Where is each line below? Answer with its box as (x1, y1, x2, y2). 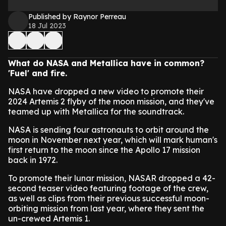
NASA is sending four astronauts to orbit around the (8, 125, 209, 135)
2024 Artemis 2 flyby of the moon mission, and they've (8, 96, 214, 106)
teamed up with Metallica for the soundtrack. (8, 106, 184, 117)
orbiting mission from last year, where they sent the (8, 203, 204, 213)
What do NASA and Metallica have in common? (8, 58, 204, 68)
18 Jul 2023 (28, 21, 66, 30)
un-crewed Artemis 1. (8, 213, 90, 223)
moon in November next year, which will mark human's (8, 135, 217, 145)
